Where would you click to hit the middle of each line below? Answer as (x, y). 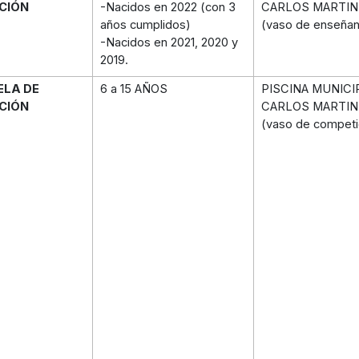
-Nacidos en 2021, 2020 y (169, 42)
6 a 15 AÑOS (134, 89)
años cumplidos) (145, 24)
